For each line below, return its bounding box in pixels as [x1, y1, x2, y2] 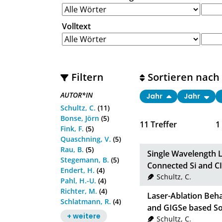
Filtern [71, 70, 104, 84]
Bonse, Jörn [60, 113, 99, 123]
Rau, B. [60, 144, 84, 154]
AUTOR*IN [60, 90, 93, 100]
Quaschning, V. [60, 134, 111, 144]
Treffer [149, 119, 177, 130]
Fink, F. [60, 123, 84, 133]
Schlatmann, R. [60, 196, 111, 206]
